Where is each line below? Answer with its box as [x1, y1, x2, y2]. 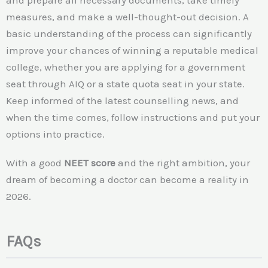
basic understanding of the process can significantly [6, 28, 252, 40]
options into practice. [6, 128, 105, 141]
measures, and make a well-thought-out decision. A [6, 11, 249, 23]
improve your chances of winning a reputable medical [6, 44, 258, 57]
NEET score [64, 157, 115, 169]
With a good [6, 157, 64, 169]
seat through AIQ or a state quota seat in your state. [6, 78, 245, 90]
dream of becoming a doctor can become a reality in [6, 173, 249, 186]
